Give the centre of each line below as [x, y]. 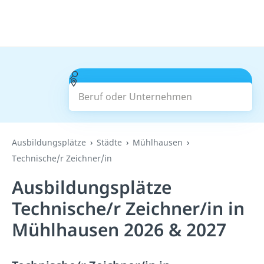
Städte [109, 142]
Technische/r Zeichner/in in [128, 208]
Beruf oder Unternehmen [135, 75]
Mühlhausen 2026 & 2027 [119, 230]
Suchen [161, 90]
